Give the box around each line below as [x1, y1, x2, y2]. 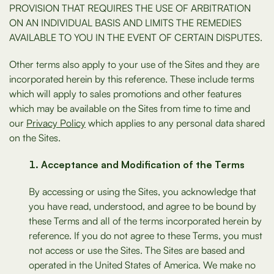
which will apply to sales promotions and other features [9, 87, 242, 100]
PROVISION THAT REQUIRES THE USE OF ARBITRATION [9, 2, 251, 14]
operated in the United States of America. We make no [29, 259, 256, 271]
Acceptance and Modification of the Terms [41, 158, 245, 171]
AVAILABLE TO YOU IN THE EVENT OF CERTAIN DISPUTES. [9, 31, 262, 43]
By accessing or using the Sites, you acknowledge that [29, 185, 256, 198]
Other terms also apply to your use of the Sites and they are [9, 58, 259, 70]
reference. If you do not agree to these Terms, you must [29, 229, 262, 242]
